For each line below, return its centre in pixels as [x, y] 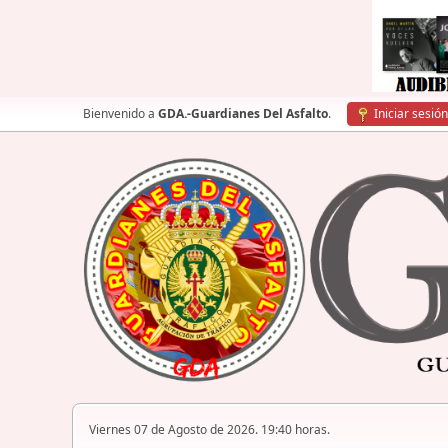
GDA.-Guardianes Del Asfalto [243, 113]
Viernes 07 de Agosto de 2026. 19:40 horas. [209, 430]
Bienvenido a [120, 113]
